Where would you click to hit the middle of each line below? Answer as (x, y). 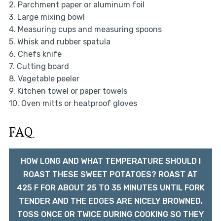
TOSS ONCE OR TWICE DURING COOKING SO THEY (110, 215)
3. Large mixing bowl (47, 17)
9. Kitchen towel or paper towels (68, 91)
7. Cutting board (39, 67)
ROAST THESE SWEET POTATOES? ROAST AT (110, 175)
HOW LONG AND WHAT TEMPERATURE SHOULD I (110, 161)
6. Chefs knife (35, 54)
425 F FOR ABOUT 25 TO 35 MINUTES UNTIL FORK (110, 188)
